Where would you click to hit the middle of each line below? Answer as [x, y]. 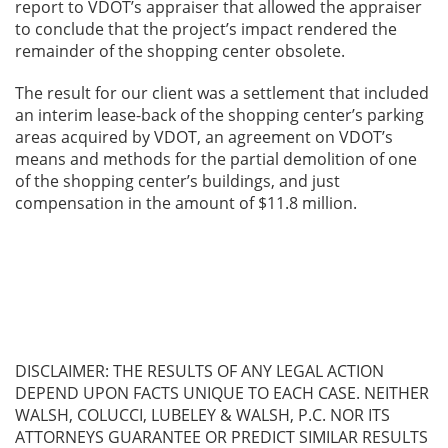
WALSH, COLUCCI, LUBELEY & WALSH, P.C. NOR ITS [202, 414]
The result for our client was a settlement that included [222, 92]
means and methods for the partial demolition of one [216, 158]
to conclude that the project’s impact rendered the [206, 28]
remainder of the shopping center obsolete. [180, 50]
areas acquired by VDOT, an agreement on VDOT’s [204, 136]
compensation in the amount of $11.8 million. [186, 202]
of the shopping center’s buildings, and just [177, 180]
